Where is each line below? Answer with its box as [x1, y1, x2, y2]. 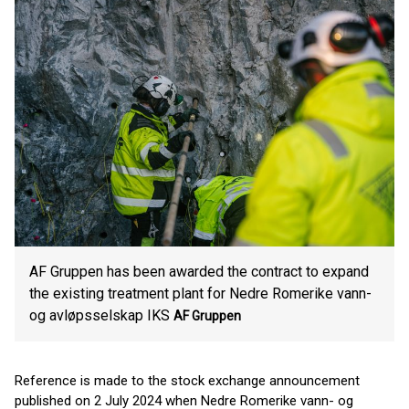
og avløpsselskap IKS [29, 307, 170, 324]
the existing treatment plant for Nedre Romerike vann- [29, 285, 372, 302]
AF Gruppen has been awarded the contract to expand [29, 263, 369, 280]
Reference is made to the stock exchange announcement [15, 372, 360, 389]
